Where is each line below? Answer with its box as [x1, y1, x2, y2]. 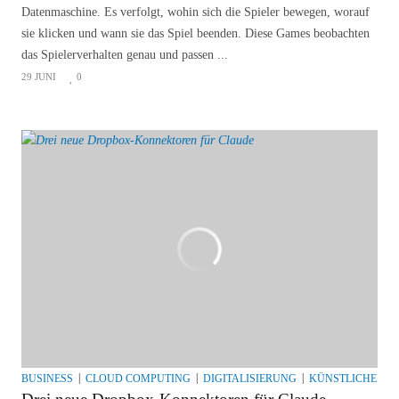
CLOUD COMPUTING [85, 372, 191, 386]
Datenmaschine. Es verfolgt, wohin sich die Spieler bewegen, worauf [21, 5, 370, 20]
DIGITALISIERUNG [203, 372, 297, 386]
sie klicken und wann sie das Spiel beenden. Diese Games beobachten [21, 27, 370, 41]
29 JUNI [21, 71, 56, 83]
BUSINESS [21, 372, 73, 386]
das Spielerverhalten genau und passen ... [21, 48, 228, 62]
